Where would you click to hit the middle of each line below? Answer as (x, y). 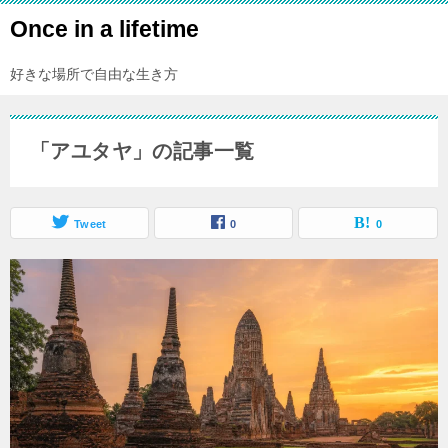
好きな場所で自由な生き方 (94, 74)
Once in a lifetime (104, 29)
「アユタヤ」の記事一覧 (142, 151)
